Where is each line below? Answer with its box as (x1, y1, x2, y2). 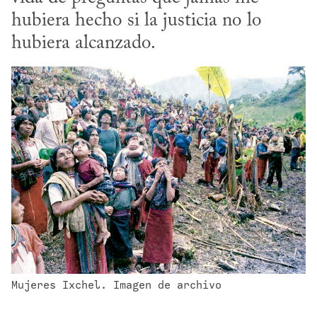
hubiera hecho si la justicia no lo (11, 11, 262, 31)
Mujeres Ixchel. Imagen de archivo (11, 277, 221, 293)
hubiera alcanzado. (11, 34, 156, 54)
